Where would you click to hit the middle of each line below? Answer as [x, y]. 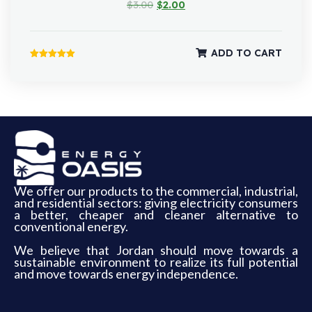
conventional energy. [71, 226]
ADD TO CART [247, 53]
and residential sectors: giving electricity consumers [156, 202]
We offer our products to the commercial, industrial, [156, 190]
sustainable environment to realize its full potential [156, 262]
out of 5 [45, 97]
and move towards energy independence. [126, 273]
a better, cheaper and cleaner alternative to [156, 214]
